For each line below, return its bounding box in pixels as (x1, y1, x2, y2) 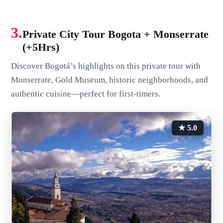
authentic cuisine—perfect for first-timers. (11, 89, 161, 99)
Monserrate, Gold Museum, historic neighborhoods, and (11, 75, 209, 85)
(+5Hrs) (22, 41, 60, 54)
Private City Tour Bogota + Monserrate (22, 28, 209, 41)
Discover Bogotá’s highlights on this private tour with (11, 61, 201, 71)
